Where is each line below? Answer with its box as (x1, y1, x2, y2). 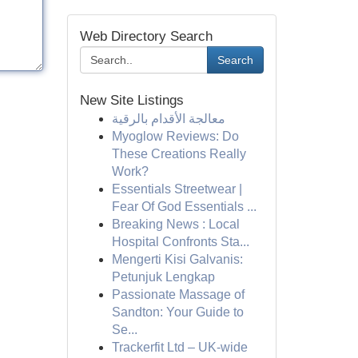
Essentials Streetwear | (111, 182, 242, 196)
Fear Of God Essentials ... (111, 200, 257, 213)
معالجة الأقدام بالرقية (111, 112, 225, 125)
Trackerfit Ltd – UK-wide (111, 340, 248, 354)
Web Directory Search (79, 29, 213, 44)
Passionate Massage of (111, 288, 245, 301)
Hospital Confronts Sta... (111, 235, 249, 249)
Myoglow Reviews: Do (111, 129, 239, 143)
